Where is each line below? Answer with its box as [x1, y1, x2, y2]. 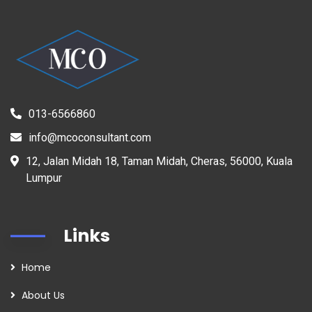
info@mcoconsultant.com [29, 131, 151, 144]
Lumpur [26, 171, 62, 185]
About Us [22, 288, 65, 302]
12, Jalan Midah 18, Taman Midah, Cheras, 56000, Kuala [26, 155, 292, 168]
